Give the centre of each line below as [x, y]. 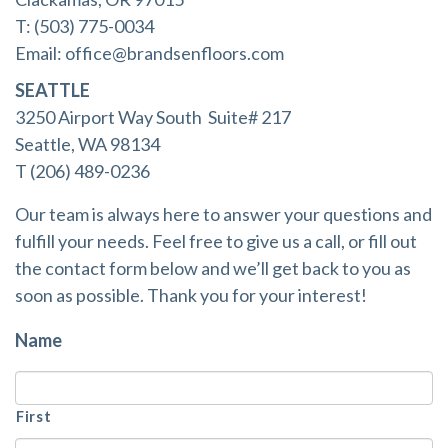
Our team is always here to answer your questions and [223, 214]
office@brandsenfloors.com [174, 53]
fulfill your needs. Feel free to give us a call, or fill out [216, 241]
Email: [40, 53]
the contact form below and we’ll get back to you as [213, 268]
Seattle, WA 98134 [87, 144]
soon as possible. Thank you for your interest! [191, 295]
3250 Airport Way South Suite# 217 [153, 117]
